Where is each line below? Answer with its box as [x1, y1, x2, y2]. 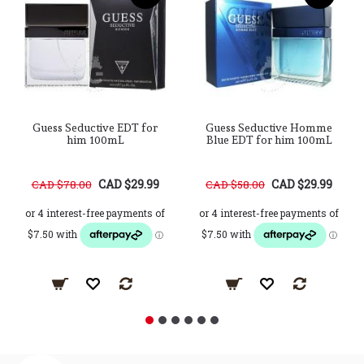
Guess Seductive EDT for [32, 121, 158, 134]
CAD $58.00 [206, 177, 265, 192]
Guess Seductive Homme [206, 121, 332, 134]
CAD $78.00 [31, 177, 92, 192]
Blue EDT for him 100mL [206, 133, 331, 146]
